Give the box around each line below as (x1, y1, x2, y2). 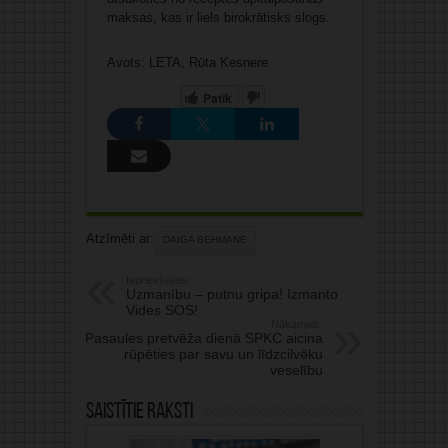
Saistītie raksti (85, 401, 193, 425)
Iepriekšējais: (125, 274, 190, 287)
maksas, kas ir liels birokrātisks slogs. (106, 10, 330, 26)
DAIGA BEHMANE (162, 234, 247, 246)
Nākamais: (270, 318, 323, 331)
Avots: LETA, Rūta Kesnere (106, 55, 268, 71)
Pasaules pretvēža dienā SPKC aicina (84, 330, 323, 347)
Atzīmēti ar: (85, 231, 154, 247)
